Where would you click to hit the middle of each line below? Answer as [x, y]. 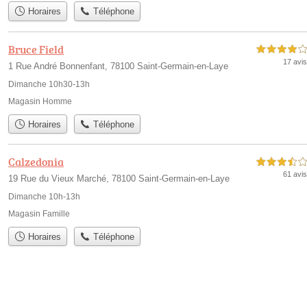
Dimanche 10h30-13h [49, 84]
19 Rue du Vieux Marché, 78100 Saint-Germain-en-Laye [119, 178]
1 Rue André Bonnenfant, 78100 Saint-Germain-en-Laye [118, 66]
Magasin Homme [40, 101]
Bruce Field [36, 49]
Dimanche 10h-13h [44, 196]
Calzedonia [36, 161]
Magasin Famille [39, 213]
